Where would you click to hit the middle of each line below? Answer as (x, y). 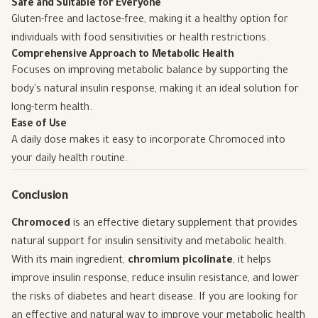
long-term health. (52, 108)
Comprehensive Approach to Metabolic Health (123, 55)
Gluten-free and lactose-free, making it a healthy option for (150, 20)
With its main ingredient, (70, 261)
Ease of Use (39, 125)
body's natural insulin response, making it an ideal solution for (155, 90)
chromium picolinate (180, 261)
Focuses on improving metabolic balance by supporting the (150, 71)
